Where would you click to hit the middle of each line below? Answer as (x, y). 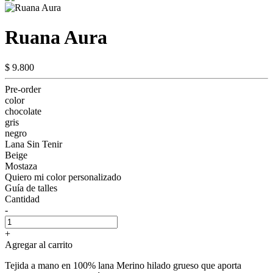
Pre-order (23, 89)
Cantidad (22, 199)
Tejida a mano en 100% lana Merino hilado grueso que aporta (123, 265)
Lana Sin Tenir (34, 144)
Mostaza (21, 166)
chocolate (23, 111)
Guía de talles (31, 188)
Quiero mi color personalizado (63, 177)
